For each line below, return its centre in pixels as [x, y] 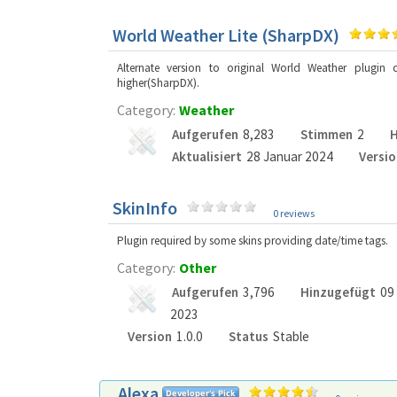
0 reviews [294, 213]
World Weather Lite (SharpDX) [226, 35]
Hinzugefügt [338, 292]
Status [248, 336]
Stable [291, 336]
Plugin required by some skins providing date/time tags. [253, 241]
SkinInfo [145, 208]
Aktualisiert [207, 156]
